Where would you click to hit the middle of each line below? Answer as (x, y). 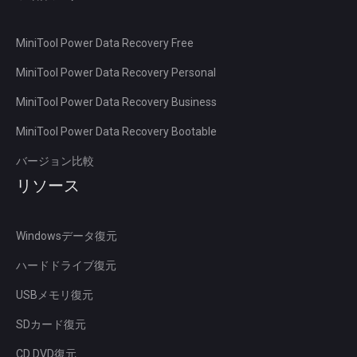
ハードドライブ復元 (66, 265)
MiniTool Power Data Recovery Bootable (116, 131)
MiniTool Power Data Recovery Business (116, 102)
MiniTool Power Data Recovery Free (105, 43)
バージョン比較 (55, 161)
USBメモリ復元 (55, 295)
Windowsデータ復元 (67, 236)
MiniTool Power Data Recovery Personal (116, 73)
